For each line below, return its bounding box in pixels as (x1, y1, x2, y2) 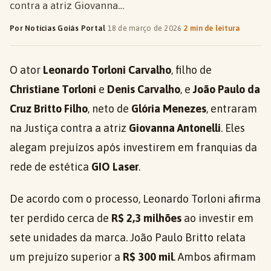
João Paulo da (193, 83, 260, 96)
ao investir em (181, 212, 253, 224)
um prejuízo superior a (10, 250, 123, 263)
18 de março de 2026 (107, 24, 182, 33)
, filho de (171, 64, 212, 76)
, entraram (206, 102, 257, 115)
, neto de (88, 102, 131, 115)
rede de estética (10, 160, 91, 173)
